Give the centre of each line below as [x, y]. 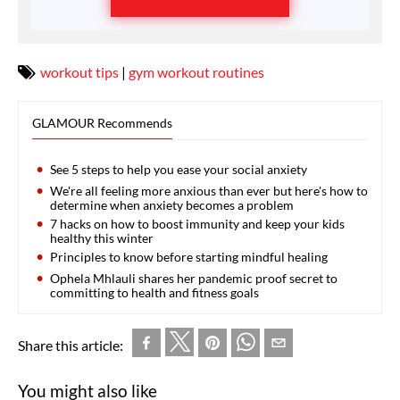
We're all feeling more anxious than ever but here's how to [209, 191]
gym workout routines [196, 72]
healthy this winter [102, 238]
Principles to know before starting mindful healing [189, 257]
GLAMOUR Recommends [102, 123]
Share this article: [71, 346]
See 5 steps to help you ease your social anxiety [179, 170]
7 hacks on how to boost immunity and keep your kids [197, 224]
